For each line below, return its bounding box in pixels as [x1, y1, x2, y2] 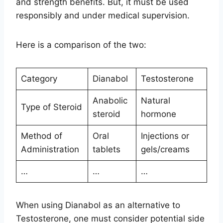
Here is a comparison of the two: [16, 39, 146, 50]
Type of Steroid [20, 102, 82, 112]
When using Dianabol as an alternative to [16, 200, 180, 210]
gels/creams [140, 144, 190, 154]
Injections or [140, 130, 189, 141]
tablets [92, 144, 120, 154]
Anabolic [92, 95, 127, 106]
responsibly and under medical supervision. [16, 10, 190, 20]
